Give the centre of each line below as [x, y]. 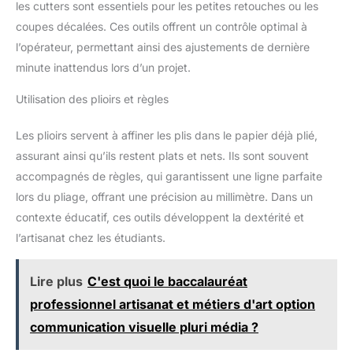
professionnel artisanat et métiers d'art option [173, 305]
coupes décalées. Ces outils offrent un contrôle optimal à [162, 27]
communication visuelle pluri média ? [144, 327]
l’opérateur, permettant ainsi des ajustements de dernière [163, 47]
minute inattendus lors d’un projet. [103, 68]
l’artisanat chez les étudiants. [91, 238]
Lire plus [56, 282]
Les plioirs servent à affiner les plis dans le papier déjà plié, [167, 136]
